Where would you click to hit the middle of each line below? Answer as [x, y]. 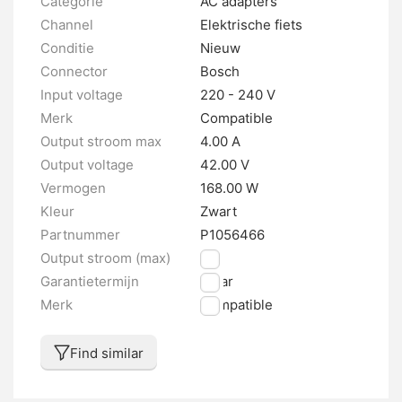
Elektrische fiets [251, 25]
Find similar [107, 353]
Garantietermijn [90, 282]
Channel [67, 25]
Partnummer [80, 235]
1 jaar [217, 282]
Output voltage [87, 165]
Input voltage [82, 95]
